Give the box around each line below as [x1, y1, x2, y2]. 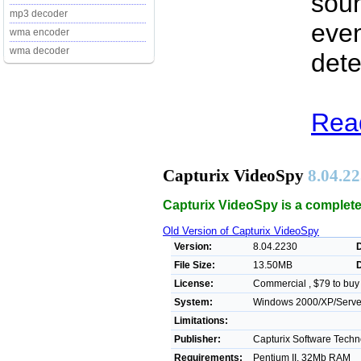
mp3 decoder [10, 8, 68, 19]
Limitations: [174, 314, 228, 326]
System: [174, 296, 213, 308]
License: [174, 277, 214, 289]
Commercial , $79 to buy [253, 277, 359, 289]
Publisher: [174, 333, 221, 345]
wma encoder [10, 27, 69, 38]
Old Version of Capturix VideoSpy [163, 224, 319, 237]
